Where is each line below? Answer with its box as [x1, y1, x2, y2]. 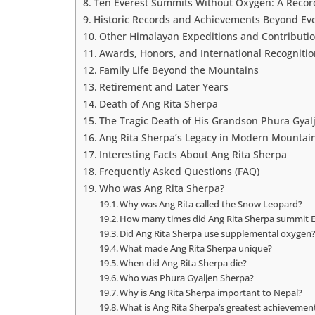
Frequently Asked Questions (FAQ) [98, 165, 259, 178]
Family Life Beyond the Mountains [98, 63, 259, 77]
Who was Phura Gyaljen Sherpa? [120, 271, 255, 284]
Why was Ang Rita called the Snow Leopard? [120, 198, 303, 210]
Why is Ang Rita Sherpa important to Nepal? [120, 286, 303, 299]
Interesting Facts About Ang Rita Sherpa [98, 148, 287, 161]
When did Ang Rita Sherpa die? [120, 257, 247, 269]
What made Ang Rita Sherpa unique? [120, 242, 273, 255]
